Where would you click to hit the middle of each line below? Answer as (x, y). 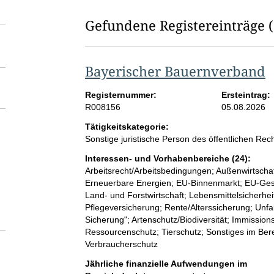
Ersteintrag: (246, 95)
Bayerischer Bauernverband (175, 71)
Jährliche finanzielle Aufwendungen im (166, 264)
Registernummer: (120, 95)
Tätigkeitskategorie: (127, 127)
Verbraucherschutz (121, 244)
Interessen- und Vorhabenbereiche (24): (168, 159)
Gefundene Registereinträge (175, 25)
